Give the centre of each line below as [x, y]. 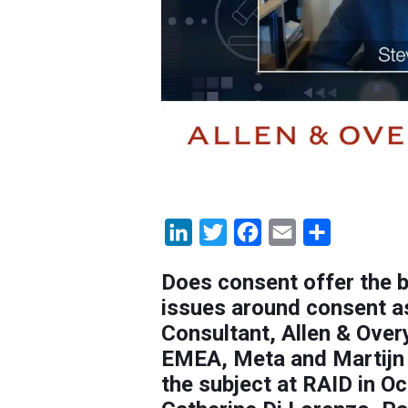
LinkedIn [219, 232]
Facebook [293, 232]
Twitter [249, 232]
